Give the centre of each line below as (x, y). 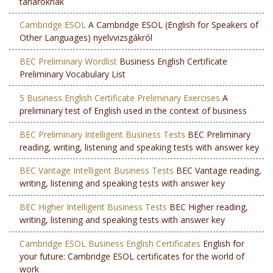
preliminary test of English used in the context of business (133, 110)
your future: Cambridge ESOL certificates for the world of (132, 256)
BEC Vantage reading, (217, 171)
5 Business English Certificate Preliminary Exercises (119, 97)
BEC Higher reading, (207, 207)
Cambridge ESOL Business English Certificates (110, 243)
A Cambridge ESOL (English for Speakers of (172, 25)
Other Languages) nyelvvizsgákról (86, 38)
